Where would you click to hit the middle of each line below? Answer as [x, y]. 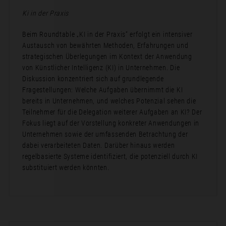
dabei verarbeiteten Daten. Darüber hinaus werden [98, 146]
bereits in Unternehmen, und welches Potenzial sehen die [109, 101]
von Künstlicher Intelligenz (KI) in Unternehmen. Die [101, 68]
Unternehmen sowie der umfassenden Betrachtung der [105, 134]
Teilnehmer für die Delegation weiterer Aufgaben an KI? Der [112, 112]
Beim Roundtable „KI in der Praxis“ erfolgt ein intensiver [107, 35]
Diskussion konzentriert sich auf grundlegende [93, 79]
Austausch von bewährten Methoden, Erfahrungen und [105, 46]
